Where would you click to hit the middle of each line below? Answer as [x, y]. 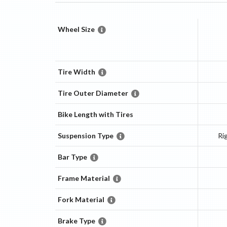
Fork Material [81, 200]
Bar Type [72, 157]
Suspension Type [85, 136]
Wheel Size [76, 29]
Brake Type [76, 221]
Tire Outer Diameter [93, 93]
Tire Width [76, 72]
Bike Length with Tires [95, 115]
